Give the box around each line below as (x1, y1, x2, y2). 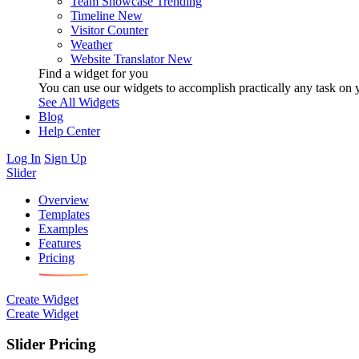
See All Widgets (38, 95, 119, 109)
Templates (38, 207, 90, 221)
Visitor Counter (71, 22, 148, 37)
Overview (38, 192, 89, 207)
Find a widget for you (38, 66, 148, 80)
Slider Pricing (6, 336, 96, 353)
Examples (38, 221, 88, 236)
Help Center (38, 123, 100, 138)
